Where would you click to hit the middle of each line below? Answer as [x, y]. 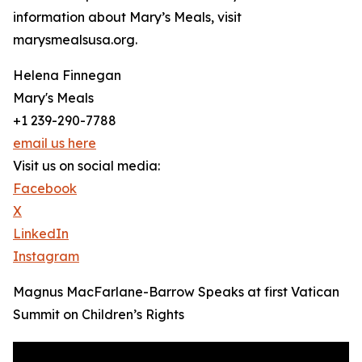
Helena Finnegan [67, 75]
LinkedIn [41, 234]
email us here [55, 143]
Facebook [45, 188]
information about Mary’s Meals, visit [127, 17]
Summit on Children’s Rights [99, 314]
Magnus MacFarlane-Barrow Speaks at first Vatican [176, 292]
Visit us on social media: [86, 166]
